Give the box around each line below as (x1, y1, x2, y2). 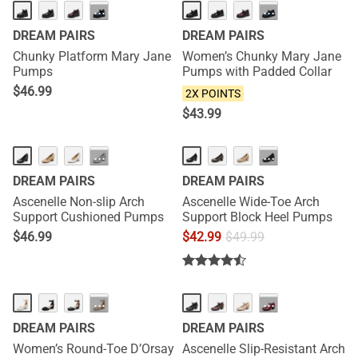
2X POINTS (185, 87, 241, 100)
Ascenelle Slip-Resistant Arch (182, 341, 345, 356)
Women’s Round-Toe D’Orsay (13, 341, 174, 356)
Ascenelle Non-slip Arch (13, 194, 145, 209)
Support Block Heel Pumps (182, 209, 332, 225)
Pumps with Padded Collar (182, 64, 332, 79)
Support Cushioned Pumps (13, 209, 164, 225)
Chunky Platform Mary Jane (13, 49, 171, 64)
